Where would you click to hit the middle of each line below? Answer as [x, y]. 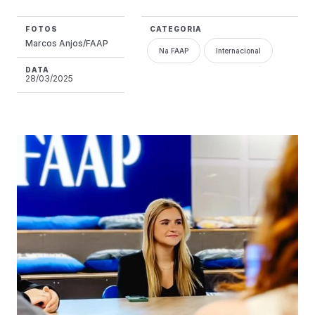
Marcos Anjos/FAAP [67, 44]
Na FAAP [173, 51]
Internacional [238, 51]
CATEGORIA [175, 29]
